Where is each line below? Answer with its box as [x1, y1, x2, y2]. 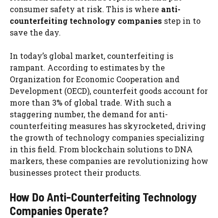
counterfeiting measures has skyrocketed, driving [10, 120, 206, 131]
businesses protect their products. [10, 167, 141, 178]
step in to [162, 15, 200, 26]
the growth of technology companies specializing [10, 132, 204, 143]
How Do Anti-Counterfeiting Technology [10, 189, 197, 204]
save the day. [10, 27, 61, 37]
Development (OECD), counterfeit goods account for [10, 85, 208, 96]
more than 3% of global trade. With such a [10, 97, 171, 108]
